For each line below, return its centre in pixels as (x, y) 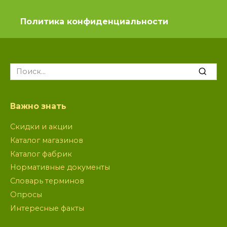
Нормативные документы (60, 167)
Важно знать (38, 106)
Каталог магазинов (47, 140)
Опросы (26, 194)
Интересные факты (47, 208)
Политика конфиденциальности (94, 21)
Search (22, 68)
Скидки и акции (41, 127)
